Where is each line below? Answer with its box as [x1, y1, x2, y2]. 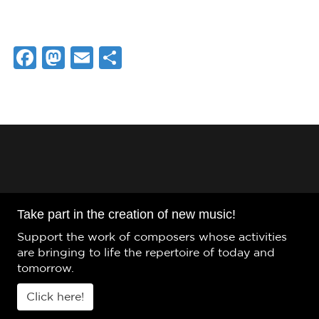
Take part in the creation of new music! [17, 206, 236, 221]
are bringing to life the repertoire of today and [17, 246, 275, 258]
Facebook [36, 45, 148, 68]
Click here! [26, 291, 84, 303]
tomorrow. [17, 262, 74, 274]
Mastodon [65, 45, 178, 68]
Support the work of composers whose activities [17, 231, 287, 243]
